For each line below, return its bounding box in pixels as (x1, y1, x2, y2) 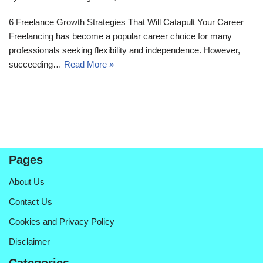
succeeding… (9, 59, 64, 69)
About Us (9, 177, 45, 187)
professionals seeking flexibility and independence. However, (9, 45, 240, 55)
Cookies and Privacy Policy (9, 217, 114, 227)
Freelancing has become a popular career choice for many (9, 31, 232, 41)
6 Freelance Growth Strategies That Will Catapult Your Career (9, 16, 244, 27)
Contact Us (9, 197, 52, 207)
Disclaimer (9, 237, 50, 247)
